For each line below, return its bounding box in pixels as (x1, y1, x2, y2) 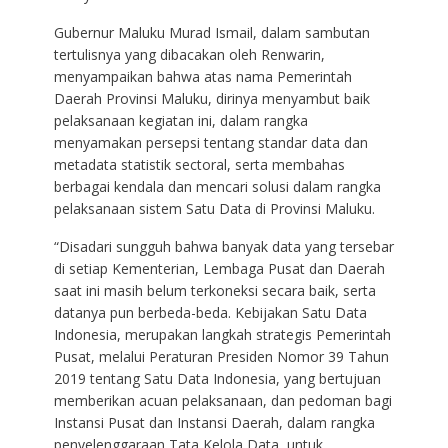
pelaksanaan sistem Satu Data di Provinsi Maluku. (53, 198, 375, 218)
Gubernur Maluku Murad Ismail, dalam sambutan (53, 22, 370, 42)
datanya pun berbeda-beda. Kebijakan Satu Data (53, 302, 367, 322)
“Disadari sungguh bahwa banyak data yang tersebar (53, 236, 394, 256)
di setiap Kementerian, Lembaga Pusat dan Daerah (53, 258, 385, 278)
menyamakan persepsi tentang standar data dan (53, 132, 368, 152)
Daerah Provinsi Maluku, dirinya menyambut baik (53, 88, 370, 108)
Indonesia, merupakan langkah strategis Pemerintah (53, 324, 391, 344)
